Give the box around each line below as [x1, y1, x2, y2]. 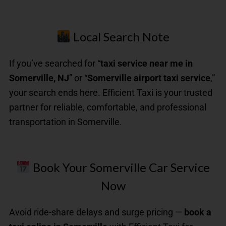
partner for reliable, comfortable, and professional [9, 101, 206, 112]
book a [184, 206, 211, 217]
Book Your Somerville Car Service [30, 159, 210, 175]
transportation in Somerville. [9, 116, 122, 127]
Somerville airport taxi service [87, 72, 210, 83]
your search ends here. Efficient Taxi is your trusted [9, 87, 212, 98]
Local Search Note [70, 29, 169, 44]
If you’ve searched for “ [9, 58, 100, 69]
